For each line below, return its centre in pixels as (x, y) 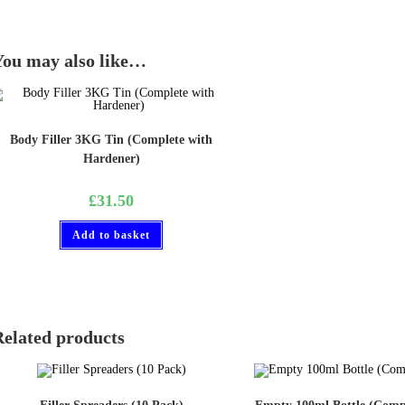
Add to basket (112, 235)
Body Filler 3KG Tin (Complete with (112, 139)
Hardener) (111, 158)
